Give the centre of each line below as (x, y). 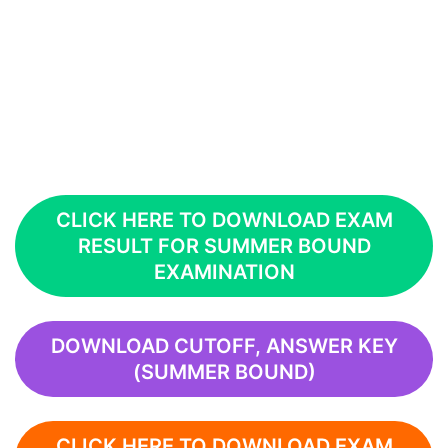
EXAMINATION (224, 272)
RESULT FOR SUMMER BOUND (224, 246)
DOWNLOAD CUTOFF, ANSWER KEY (224, 346)
